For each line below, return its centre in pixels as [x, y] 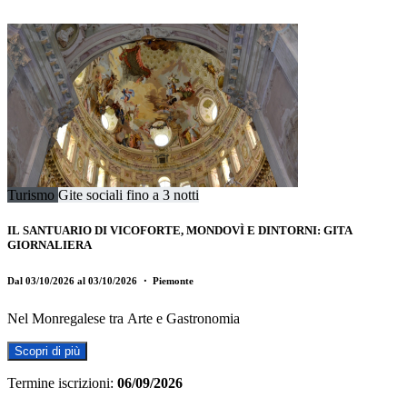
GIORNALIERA [50, 244]
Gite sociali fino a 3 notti [129, 194]
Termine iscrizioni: [60, 382]
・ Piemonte [167, 280]
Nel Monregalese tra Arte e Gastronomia [124, 318]
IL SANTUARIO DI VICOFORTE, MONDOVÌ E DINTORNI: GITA [180, 230]
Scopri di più [47, 351]
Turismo [33, 194]
